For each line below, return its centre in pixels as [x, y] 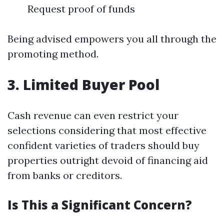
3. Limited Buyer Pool [83, 85]
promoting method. [53, 54]
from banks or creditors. [65, 175]
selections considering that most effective [107, 130]
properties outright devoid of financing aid [108, 160]
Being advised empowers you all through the [112, 39]
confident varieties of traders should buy [103, 145]
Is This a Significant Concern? [100, 205]
